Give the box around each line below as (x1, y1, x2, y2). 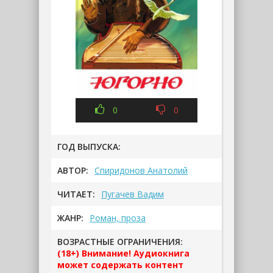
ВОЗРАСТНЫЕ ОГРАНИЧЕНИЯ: (57, 236, 183, 248)
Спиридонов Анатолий (94, 165, 188, 177)
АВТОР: (57, 165, 88, 177)
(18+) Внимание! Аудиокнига (57, 247, 190, 260)
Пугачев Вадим (101, 188, 164, 200)
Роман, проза (90, 212, 146, 224)
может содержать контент (57, 259, 183, 271)
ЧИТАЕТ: (57, 188, 95, 200)
